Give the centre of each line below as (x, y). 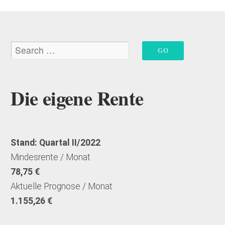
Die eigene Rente (77, 98)
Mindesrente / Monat (51, 157)
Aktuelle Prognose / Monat (62, 187)
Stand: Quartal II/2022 (56, 143)
